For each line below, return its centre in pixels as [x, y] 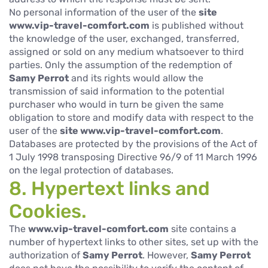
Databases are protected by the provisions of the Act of [133, 144]
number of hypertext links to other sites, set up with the [134, 242]
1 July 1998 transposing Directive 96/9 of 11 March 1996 [133, 157]
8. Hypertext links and [109, 188]
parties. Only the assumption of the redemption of [121, 65]
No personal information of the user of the [104, 12]
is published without [197, 25]
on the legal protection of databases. [91, 170]
